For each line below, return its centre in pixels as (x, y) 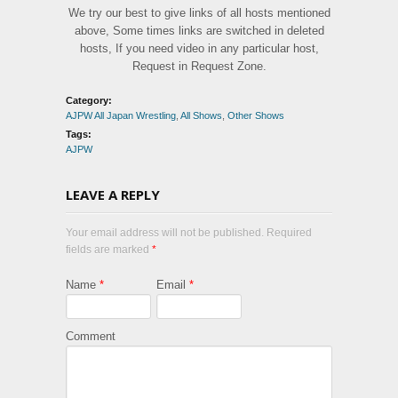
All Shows (201, 115)
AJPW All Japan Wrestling (121, 115)
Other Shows (256, 115)
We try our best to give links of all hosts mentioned (199, 12)
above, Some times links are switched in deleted (199, 30)
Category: (89, 100)
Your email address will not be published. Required (189, 232)
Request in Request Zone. (199, 66)
